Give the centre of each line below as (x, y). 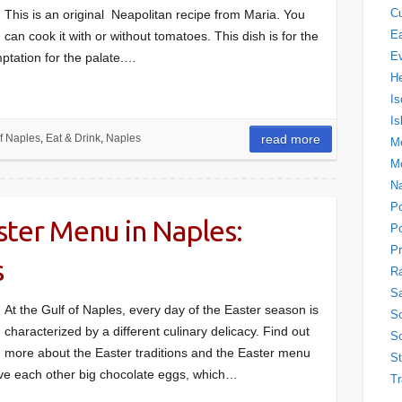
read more (291, 139)
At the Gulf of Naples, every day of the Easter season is (162, 310)
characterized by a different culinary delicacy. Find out (157, 331)
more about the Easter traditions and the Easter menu (157, 353)
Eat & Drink (73, 138)
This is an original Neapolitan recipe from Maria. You (155, 14)
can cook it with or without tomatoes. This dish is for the (162, 36)
